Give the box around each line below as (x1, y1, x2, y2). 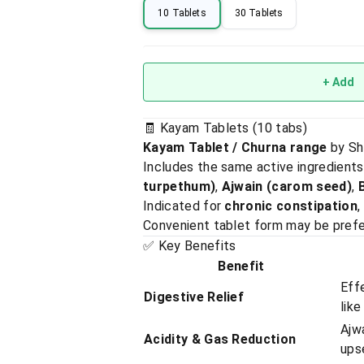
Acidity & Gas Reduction (144, 331, 297, 347)
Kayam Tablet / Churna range (143, 140, 327, 155)
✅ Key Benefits (143, 238, 236, 253)
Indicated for (143, 198, 225, 214)
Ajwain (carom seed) (221, 179, 352, 194)
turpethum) (143, 179, 216, 194)
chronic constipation (224, 198, 357, 214)
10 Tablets (158, 6, 206, 19)
